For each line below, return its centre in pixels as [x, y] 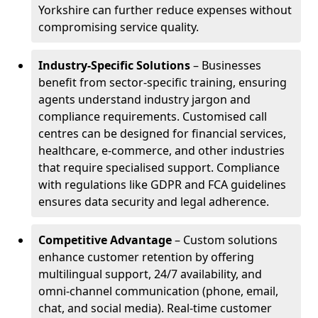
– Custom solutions [225, 240]
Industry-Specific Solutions [114, 65]
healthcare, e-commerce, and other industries [161, 150]
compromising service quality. [119, 27]
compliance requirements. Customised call [153, 116]
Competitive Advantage [105, 240]
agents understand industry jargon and [144, 99]
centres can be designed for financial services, [162, 133]
